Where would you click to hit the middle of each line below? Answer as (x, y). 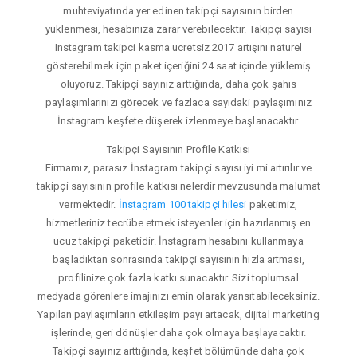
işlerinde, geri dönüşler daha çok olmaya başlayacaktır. (178, 332)
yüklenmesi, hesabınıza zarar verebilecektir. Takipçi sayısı (178, 29)
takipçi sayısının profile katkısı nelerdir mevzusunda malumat (178, 186)
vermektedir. (89, 204)
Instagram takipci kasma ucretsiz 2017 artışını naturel (178, 47)
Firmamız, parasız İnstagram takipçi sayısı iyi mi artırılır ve (178, 167)
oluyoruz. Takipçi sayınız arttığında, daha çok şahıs (178, 84)
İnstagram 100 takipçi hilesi (182, 204)
